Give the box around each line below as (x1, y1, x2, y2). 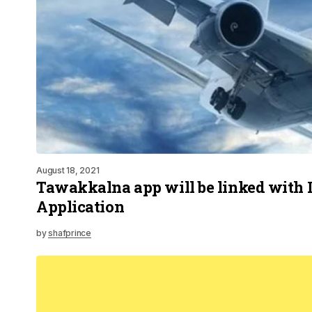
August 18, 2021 (36, 164, 100, 175)
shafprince (48, 227, 91, 238)
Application (36, 196, 125, 217)
